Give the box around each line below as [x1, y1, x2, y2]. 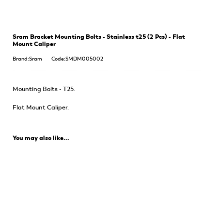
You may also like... [12, 134, 69, 142]
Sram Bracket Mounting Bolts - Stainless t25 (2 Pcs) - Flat [12, 32, 185, 41]
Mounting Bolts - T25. [12, 85, 75, 93]
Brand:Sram [12, 55, 42, 62]
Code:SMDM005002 [51, 55, 103, 62]
